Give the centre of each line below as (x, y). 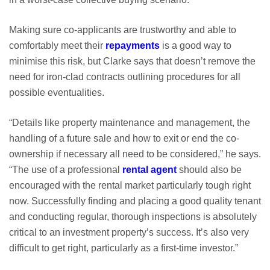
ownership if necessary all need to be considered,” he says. (135, 154)
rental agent (151, 170)
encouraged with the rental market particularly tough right (130, 186)
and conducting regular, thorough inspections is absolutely (133, 217)
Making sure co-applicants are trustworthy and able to (123, 30)
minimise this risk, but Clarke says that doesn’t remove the (132, 61)
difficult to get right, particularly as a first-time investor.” (124, 248)
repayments (133, 46)
